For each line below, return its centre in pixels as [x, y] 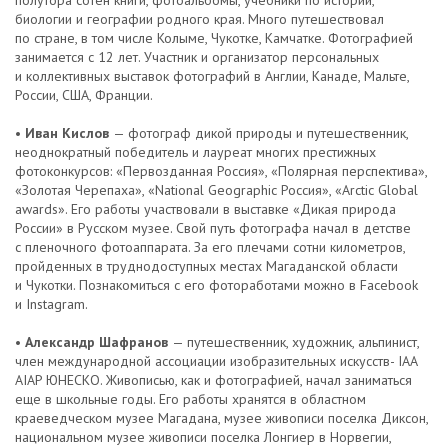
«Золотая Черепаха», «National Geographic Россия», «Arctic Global [216, 190]
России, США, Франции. [84, 95]
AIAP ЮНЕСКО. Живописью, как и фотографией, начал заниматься [213, 380]
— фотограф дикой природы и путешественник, [260, 133]
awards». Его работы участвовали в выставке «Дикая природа [205, 209]
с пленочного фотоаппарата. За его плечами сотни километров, [210, 247]
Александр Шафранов [98, 342]
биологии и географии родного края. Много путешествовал [199, 19]
